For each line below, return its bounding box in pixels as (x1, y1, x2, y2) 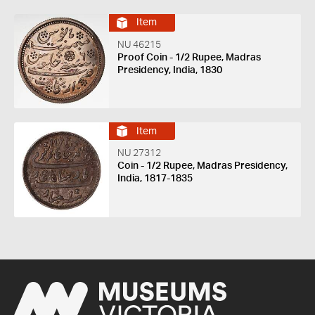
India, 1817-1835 (117, 174, 193, 184)
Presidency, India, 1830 (117, 65, 222, 75)
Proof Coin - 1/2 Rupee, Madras (117, 52, 261, 63)
